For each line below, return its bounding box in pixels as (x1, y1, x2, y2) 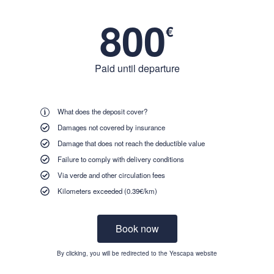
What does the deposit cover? (57, 106, 147, 116)
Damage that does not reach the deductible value (57, 138, 205, 148)
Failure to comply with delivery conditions (57, 154, 184, 164)
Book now (115, 221, 159, 235)
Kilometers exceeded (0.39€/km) (57, 185, 157, 196)
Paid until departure (94, 61, 180, 75)
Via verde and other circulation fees (57, 169, 165, 180)
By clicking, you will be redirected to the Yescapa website (57, 248, 217, 257)
